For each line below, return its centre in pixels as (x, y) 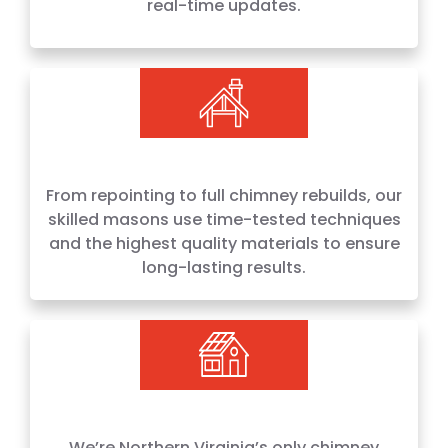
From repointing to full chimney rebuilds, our (224, 195)
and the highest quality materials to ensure (224, 243)
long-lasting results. (224, 267)
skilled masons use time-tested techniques (224, 219)
